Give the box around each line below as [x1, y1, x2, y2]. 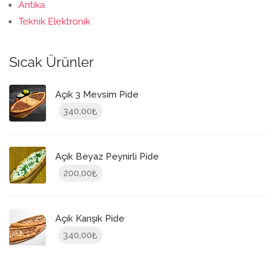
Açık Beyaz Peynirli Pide [55, 150, 159, 162]
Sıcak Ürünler [9, 54, 94, 70]
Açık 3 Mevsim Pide [55, 88, 139, 100]
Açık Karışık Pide [55, 212, 125, 224]
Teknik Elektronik [18, 16, 90, 27]
